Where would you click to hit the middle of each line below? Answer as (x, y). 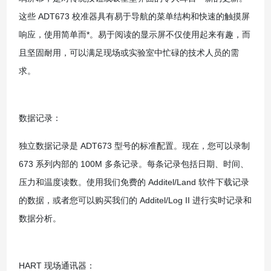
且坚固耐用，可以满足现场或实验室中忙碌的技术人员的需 (129, 52)
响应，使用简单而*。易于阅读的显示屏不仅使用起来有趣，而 (134, 34)
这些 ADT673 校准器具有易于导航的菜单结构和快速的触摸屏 (134, 16)
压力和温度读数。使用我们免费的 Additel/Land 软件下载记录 (134, 182)
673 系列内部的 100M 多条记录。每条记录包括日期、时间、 (133, 164)
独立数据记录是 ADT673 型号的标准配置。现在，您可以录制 (134, 145)
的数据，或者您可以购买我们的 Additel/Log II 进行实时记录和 (135, 200)
